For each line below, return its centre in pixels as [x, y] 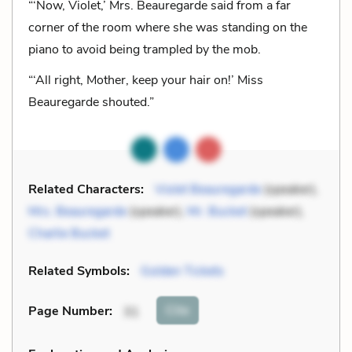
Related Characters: [86, 189]
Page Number [69, 312]
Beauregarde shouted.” [91, 102]
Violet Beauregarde [208, 189]
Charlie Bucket [69, 233]
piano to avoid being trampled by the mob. [145, 49]
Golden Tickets [182, 271]
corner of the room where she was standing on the [168, 27]
